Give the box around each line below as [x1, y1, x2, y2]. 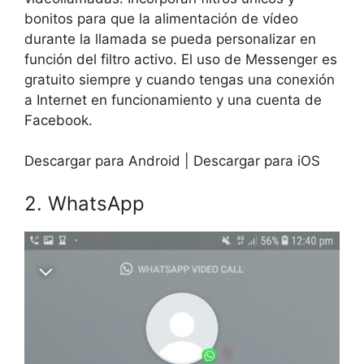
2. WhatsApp [24, 191, 145, 215]
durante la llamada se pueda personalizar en [24, 30, 316, 47]
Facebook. [24, 111, 93, 128]
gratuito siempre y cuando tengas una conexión [24, 71, 335, 88]
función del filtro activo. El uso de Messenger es [24, 50, 337, 67]
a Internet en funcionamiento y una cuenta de [24, 91, 322, 108]
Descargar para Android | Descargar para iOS [24, 153, 320, 170]
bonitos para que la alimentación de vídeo [24, 10, 298, 27]
